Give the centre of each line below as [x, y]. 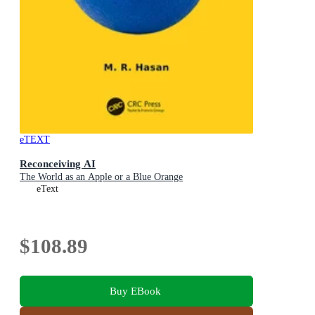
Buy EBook [135, 290]
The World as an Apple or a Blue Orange [101, 177]
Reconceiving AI [58, 164]
